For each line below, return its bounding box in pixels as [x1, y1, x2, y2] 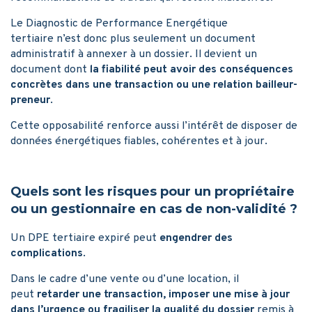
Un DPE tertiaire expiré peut [10, 231, 159, 245]
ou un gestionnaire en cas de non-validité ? [10, 201, 297, 217]
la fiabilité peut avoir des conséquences [90, 62, 293, 77]
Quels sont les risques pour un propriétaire [10, 183, 295, 199]
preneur [10, 93, 50, 107]
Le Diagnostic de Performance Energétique [10, 16, 228, 31]
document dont [10, 62, 90, 77]
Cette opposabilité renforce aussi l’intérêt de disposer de [10, 118, 297, 133]
